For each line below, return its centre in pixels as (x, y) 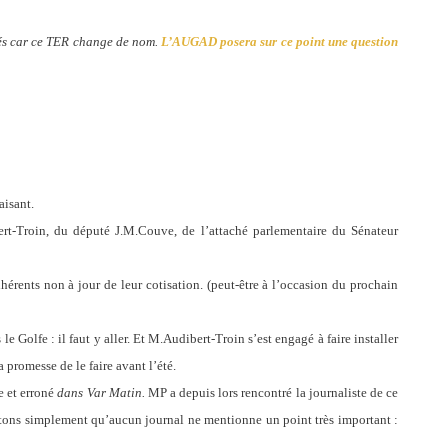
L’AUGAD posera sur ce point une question (280, 41)
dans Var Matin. (101, 392)
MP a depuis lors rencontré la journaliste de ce (273, 392)
